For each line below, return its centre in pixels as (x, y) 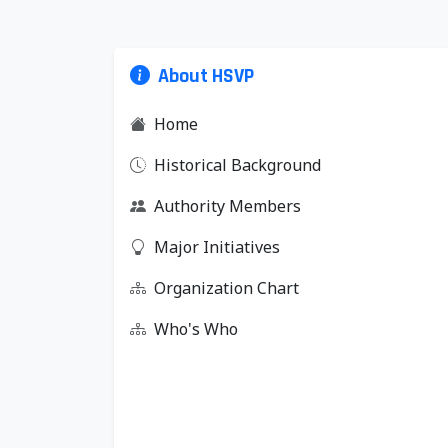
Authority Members (227, 206)
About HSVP (206, 76)
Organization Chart (226, 288)
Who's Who (196, 329)
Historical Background (237, 165)
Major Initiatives (217, 247)
